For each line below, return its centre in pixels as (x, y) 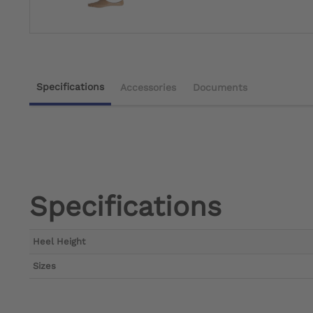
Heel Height (59, 242)
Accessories (148, 88)
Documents (220, 88)
